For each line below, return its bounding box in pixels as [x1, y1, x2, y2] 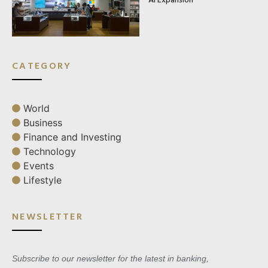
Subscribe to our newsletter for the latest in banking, [12, 253, 209, 263]
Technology [23, 145, 76, 157]
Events [23, 159, 54, 172]
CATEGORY [12, 57, 72, 72]
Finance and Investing [23, 130, 121, 143]
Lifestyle [23, 173, 62, 186]
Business [23, 116, 62, 129]
